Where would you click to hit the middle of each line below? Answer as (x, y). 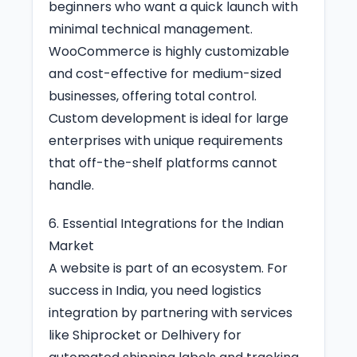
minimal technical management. (151, 29)
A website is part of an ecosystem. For (168, 268)
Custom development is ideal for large (169, 118)
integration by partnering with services (171, 312)
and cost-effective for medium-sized (165, 73)
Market (71, 245)
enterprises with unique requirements (166, 140)
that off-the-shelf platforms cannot (163, 163)
